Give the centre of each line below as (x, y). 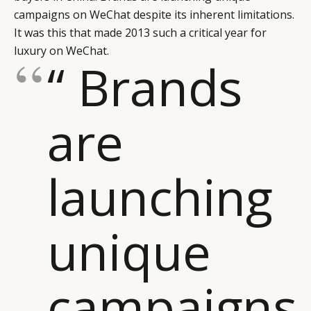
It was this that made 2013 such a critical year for (140, 32)
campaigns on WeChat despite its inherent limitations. (154, 14)
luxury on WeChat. (61, 50)
